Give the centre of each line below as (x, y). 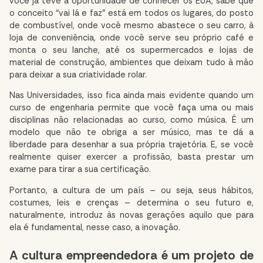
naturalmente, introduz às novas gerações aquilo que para (131, 215)
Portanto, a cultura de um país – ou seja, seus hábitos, (131, 190)
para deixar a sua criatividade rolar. (78, 75)
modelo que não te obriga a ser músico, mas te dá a (131, 133)
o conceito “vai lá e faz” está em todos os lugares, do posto (131, 13)
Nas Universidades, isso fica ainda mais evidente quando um (131, 96)
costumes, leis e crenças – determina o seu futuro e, (131, 203)
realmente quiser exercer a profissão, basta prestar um (131, 157)
